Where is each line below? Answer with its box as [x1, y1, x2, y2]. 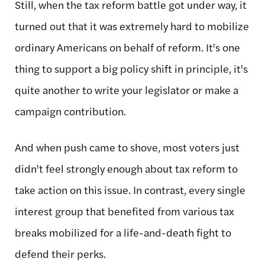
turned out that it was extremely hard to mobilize [15, 18, 249, 33]
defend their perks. [15, 245, 106, 261]
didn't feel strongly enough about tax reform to [15, 160, 238, 176]
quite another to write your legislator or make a [15, 82, 238, 97]
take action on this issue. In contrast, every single [15, 182, 245, 197]
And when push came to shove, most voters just [15, 139, 240, 154]
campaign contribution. [15, 103, 128, 118]
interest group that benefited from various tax [15, 203, 234, 218]
